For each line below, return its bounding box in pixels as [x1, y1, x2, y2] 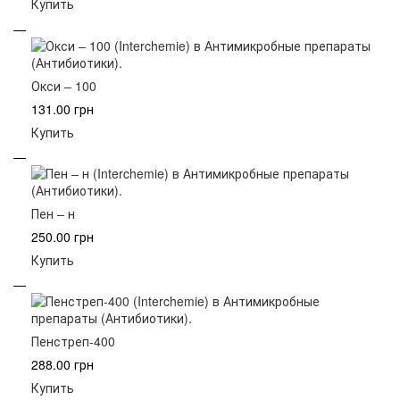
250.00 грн [31, 228, 94, 246]
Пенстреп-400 [31, 332, 115, 351]
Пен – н [31, 204, 75, 223]
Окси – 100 [31, 76, 96, 95]
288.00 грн [31, 355, 94, 374]
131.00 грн [31, 99, 94, 118]
